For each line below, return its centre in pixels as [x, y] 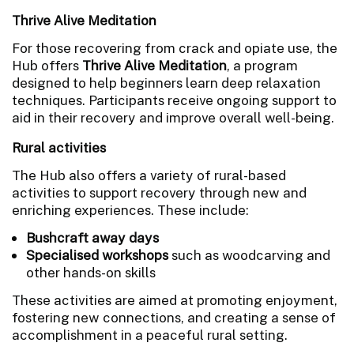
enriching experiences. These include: [130, 210]
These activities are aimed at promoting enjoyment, [175, 300]
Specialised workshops [97, 255]
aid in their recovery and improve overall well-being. [173, 117]
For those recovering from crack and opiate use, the [175, 48]
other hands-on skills [91, 272]
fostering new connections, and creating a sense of [174, 317]
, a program [262, 65]
